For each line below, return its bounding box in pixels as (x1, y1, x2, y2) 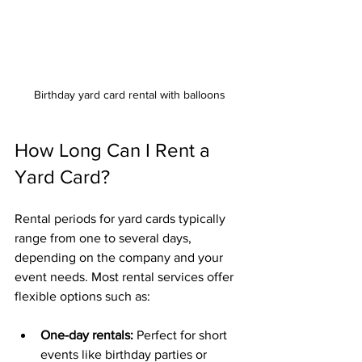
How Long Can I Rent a (15, 138, 215, 161)
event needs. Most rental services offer (15, 269, 237, 284)
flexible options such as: (15, 288, 150, 303)
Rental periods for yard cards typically (15, 211, 229, 225)
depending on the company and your (15, 250, 226, 264)
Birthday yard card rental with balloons (33, 87, 225, 101)
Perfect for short (133, 327, 230, 342)
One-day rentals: (40, 327, 133, 342)
